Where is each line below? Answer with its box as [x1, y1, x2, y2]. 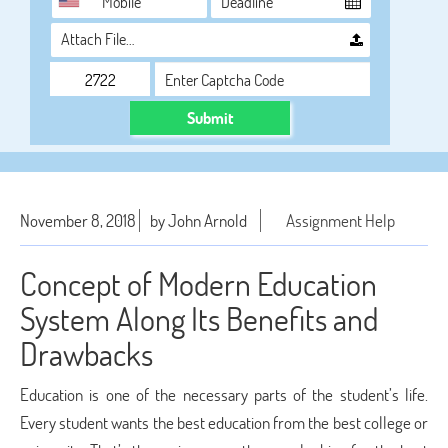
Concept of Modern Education [20, 263, 377, 304]
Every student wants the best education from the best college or [20, 411, 428, 434]
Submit [186, 107, 234, 128]
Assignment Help [286, 209, 395, 232]
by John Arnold [150, 209, 247, 232]
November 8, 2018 [20, 209, 136, 232]
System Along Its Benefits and [20, 298, 378, 339]
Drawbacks [20, 333, 153, 374]
